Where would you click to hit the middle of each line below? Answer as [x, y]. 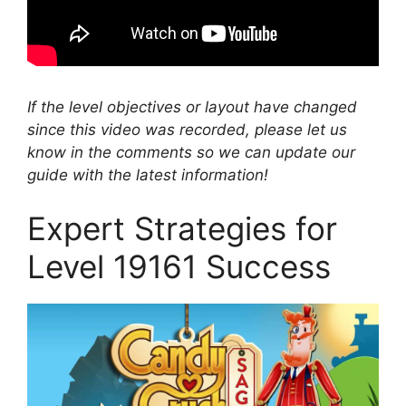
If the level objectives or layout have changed [192, 106]
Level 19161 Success [179, 266]
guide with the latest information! [148, 174]
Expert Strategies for [182, 228]
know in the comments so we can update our [191, 152]
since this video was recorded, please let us [187, 129]
